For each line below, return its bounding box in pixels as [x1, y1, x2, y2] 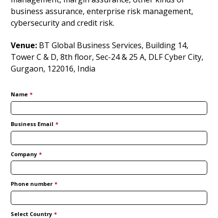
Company [11, 150, 37, 158]
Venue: [11, 40, 37, 51]
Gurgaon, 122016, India [11, 63, 96, 74]
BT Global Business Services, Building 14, [37, 40, 189, 51]
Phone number [11, 180, 53, 188]
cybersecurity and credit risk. [11, 18, 115, 29]
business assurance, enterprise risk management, [11, 6, 194, 17]
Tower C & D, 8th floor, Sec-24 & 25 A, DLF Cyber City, [11, 52, 204, 63]
